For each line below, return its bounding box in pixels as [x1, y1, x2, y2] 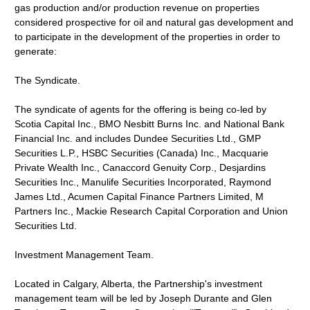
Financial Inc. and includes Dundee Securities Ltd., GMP [15, 133, 262, 144]
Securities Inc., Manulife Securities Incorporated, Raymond [15, 176, 272, 188]
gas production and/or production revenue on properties [15, 2, 260, 13]
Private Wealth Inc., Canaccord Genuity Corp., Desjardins [15, 162, 266, 173]
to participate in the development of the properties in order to [15, 31, 281, 42]
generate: [15, 46, 57, 57]
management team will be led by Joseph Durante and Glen [15, 293, 273, 304]
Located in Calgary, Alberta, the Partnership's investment [15, 278, 263, 289]
